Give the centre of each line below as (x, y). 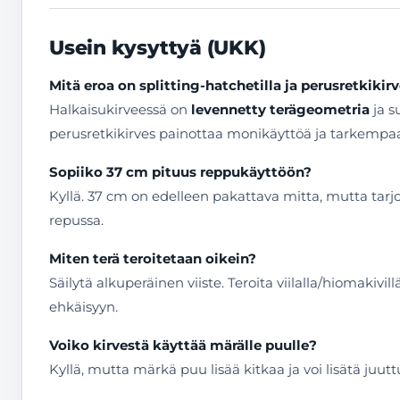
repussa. (76, 220)
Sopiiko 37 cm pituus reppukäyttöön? (180, 172)
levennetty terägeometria (280, 109)
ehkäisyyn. (83, 307)
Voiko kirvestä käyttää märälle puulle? (183, 345)
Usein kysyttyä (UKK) (158, 48)
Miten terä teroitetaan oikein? (153, 258)
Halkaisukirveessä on (120, 109)
